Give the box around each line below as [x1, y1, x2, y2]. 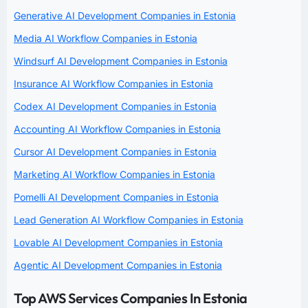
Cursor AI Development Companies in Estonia [14, 145, 217, 157]
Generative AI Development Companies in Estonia [14, 9, 236, 21]
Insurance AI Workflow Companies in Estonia [14, 77, 213, 89]
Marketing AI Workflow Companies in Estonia [14, 168, 215, 180]
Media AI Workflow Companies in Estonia [14, 32, 197, 44]
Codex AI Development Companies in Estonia [14, 100, 217, 112]
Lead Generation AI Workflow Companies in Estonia [14, 213, 243, 225]
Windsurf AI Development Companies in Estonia [14, 54, 228, 67]
